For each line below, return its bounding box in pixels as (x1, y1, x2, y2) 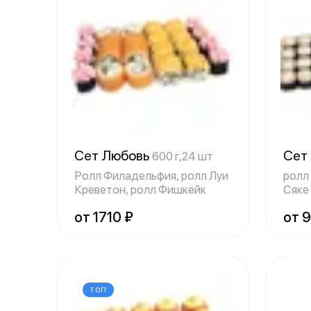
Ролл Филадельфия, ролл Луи (74, 169, 228, 183)
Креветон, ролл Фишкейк (74, 183, 206, 196)
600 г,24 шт (152, 149, 213, 163)
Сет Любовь (74, 147, 152, 164)
